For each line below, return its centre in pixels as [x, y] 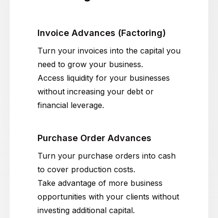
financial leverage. [71, 105]
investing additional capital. [86, 210]
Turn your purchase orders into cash [107, 156]
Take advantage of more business [100, 183]
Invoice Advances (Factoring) [102, 33]
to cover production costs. [86, 170]
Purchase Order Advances [94, 138]
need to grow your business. [90, 64]
